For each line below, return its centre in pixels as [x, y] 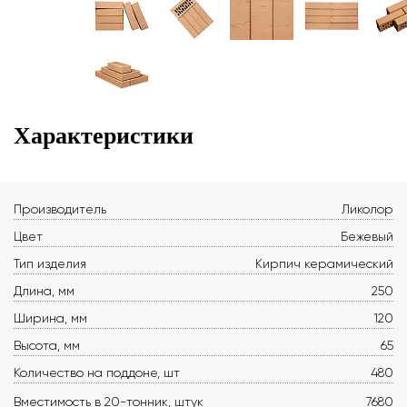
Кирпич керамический [324, 263]
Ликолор [367, 209]
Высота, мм [47, 345]
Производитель [60, 209]
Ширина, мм [50, 318]
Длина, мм [44, 291]
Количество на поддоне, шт [97, 372]
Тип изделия [50, 263]
